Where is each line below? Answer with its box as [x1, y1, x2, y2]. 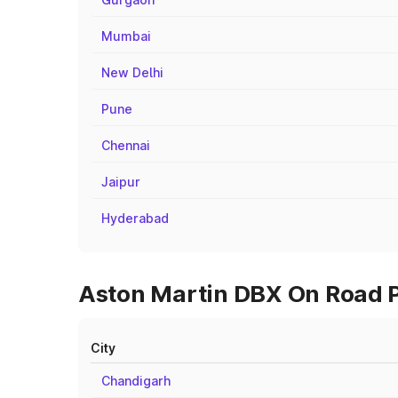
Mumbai [101, 28, 151, 44]
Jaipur [101, 174, 140, 189]
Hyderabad [101, 211, 169, 226]
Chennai [101, 138, 150, 153]
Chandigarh [101, 373, 171, 388]
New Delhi [101, 65, 163, 80]
